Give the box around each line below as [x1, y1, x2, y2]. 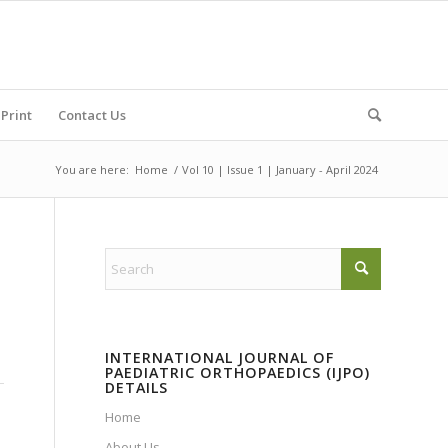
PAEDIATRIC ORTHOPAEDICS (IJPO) [105, 363, 371, 382]
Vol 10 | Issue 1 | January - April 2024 [182, 162, 378, 177]
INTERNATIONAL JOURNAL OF [105, 348, 335, 367]
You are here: [55, 162, 129, 177]
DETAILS [105, 378, 169, 397]
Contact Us [58, 106, 126, 124]
